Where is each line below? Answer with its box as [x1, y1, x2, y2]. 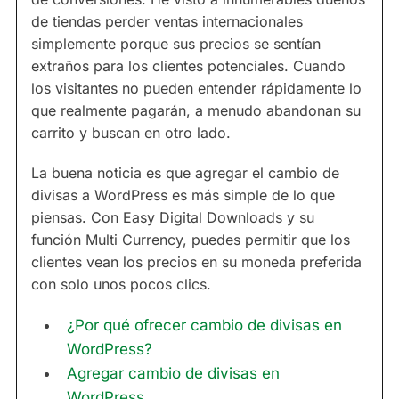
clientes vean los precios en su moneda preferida [31, 253, 362, 272]
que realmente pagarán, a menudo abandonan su [31, 102, 361, 120]
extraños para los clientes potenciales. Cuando [31, 57, 346, 76]
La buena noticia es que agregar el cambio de [31, 164, 339, 183]
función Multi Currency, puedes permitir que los [31, 231, 350, 249]
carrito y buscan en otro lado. [31, 124, 231, 142]
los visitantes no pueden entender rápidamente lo [31, 79, 362, 98]
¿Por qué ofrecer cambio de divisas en [67, 316, 342, 335]
